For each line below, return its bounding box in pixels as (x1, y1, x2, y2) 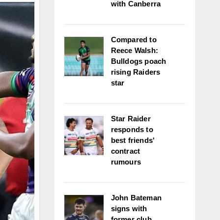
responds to (110, 125, 153, 134)
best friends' (110, 136, 155, 144)
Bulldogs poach (110, 57, 166, 65)
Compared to (110, 35, 157, 44)
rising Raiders (110, 68, 161, 76)
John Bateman (110, 193, 162, 202)
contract (110, 147, 140, 155)
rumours (110, 158, 141, 166)
